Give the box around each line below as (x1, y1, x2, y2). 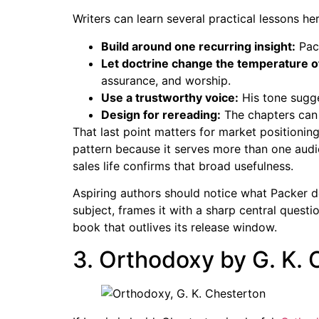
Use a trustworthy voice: (101, 90, 239, 105)
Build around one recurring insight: (101, 38, 296, 53)
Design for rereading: (101, 107, 221, 122)
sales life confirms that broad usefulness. (73, 158, 293, 173)
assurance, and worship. (101, 73, 231, 88)
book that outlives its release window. (73, 220, 277, 235)
